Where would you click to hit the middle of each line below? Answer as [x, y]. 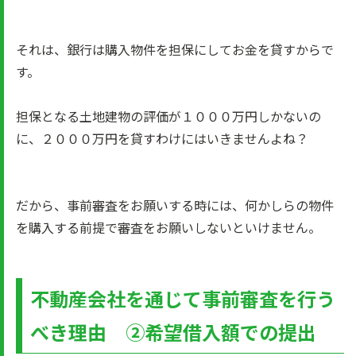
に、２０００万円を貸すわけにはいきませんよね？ [162, 138]
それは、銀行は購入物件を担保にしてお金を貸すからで [175, 49]
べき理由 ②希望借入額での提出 [173, 332]
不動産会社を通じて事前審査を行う [183, 298]
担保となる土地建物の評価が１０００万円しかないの [168, 116]
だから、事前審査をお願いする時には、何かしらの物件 [175, 205]
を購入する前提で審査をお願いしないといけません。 [168, 227]
